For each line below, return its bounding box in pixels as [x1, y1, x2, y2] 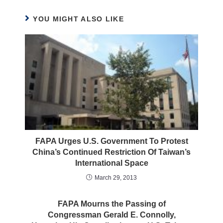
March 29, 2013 [95, 174, 137, 181]
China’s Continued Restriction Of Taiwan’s [32, 147, 191, 156]
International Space [75, 158, 148, 167]
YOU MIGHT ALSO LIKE [33, 15, 124, 23]
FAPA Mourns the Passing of [57, 199, 166, 208]
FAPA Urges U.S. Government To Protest [35, 136, 188, 145]
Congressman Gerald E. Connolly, [47, 210, 176, 219]
